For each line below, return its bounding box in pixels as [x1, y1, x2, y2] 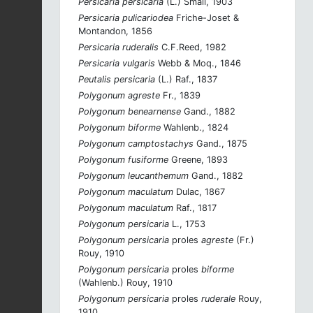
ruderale [198, 293, 235, 304]
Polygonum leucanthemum [78, 170, 189, 181]
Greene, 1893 [168, 154, 228, 165]
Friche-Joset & [173, 12, 239, 23]
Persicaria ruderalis [78, 41, 159, 52]
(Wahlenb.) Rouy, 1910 [78, 277, 173, 288]
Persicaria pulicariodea [78, 12, 173, 23]
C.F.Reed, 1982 [159, 41, 226, 52]
